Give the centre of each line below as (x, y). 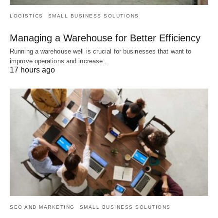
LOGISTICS (27, 16)
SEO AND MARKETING (42, 207)
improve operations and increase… (60, 61)
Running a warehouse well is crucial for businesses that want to (101, 51)
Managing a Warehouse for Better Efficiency (105, 38)
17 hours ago (32, 70)
